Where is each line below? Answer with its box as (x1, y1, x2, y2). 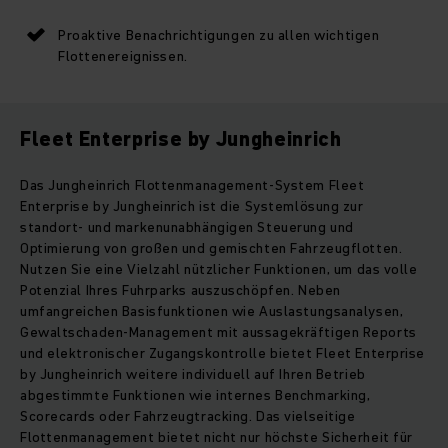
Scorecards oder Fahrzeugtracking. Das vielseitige (20, 406, 356, 427)
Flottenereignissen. (58, 46, 188, 67)
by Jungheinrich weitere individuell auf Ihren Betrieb (20, 364, 366, 385)
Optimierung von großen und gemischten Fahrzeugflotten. (20, 238, 403, 259)
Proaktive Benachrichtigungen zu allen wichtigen (58, 25, 380, 46)
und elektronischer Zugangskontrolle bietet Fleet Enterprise (20, 343, 426, 364)
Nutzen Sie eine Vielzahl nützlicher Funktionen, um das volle (20, 259, 418, 280)
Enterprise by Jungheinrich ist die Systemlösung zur (20, 196, 364, 217)
